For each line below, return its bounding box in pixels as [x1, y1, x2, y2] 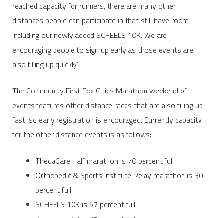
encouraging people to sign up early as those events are [12, 43, 193, 55]
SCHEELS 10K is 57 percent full [35, 198, 135, 210]
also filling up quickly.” [12, 58, 80, 70]
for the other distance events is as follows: [12, 128, 151, 140]
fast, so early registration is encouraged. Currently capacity [12, 113, 202, 126]
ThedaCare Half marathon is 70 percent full [35, 154, 174, 166]
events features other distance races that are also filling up [12, 99, 203, 111]
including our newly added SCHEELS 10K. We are [12, 29, 167, 41]
